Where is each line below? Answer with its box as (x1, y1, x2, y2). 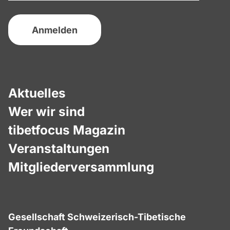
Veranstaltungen (8, 140, 109, 156)
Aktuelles (8, 85, 66, 101)
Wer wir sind (8, 103, 85, 119)
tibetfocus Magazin (8, 122, 125, 138)
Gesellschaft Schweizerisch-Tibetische (8, 211, 186, 222)
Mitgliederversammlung (8, 159, 154, 175)
